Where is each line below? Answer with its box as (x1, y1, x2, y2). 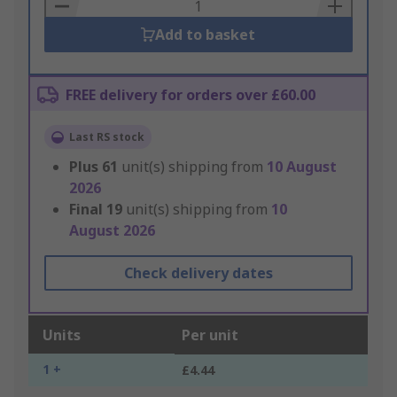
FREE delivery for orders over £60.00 (66, 85, 315, 105)
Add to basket (155, 25, 256, 45)
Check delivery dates (123, 263, 273, 284)
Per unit (182, 325, 238, 346)
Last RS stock (69, 129, 144, 145)
